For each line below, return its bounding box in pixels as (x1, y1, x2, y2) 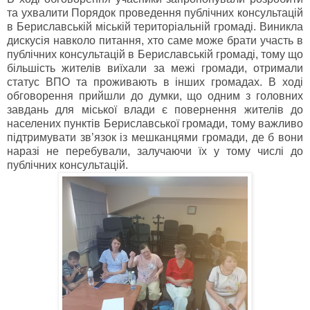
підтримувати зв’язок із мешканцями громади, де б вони (7, 131, 303, 144)
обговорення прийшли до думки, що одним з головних (7, 90, 303, 102)
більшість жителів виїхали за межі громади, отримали (7, 62, 303, 75)
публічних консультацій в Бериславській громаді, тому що (7, 48, 303, 61)
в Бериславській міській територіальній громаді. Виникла (7, 21, 303, 33)
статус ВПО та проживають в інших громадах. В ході (7, 76, 303, 89)
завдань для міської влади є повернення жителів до (7, 104, 303, 116)
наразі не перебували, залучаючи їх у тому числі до (7, 145, 303, 158)
